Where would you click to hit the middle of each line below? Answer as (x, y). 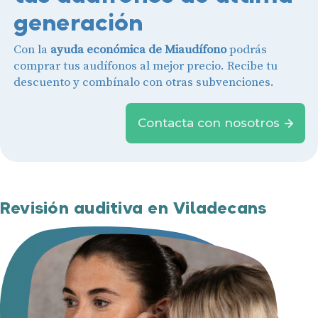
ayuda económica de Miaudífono (139, 50)
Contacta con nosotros (208, 123)
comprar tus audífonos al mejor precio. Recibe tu (145, 66)
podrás (248, 50)
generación (78, 22)
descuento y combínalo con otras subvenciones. (143, 83)
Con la (32, 50)
